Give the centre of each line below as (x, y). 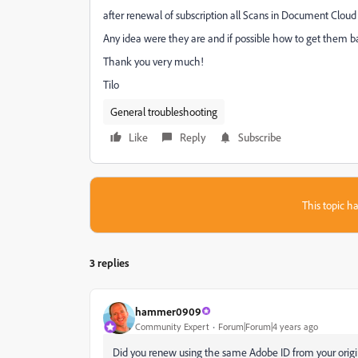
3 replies (109, 263)
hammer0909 (168, 311)
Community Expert (172, 326)
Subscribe (260, 137)
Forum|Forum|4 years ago (268, 326)
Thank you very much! (153, 61)
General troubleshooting (164, 111)
